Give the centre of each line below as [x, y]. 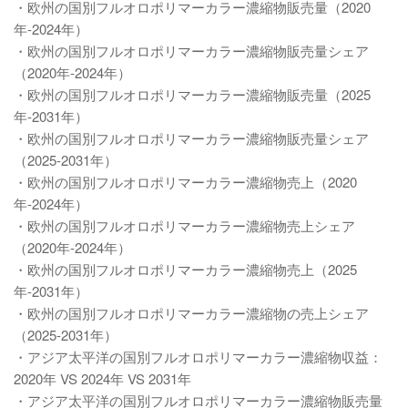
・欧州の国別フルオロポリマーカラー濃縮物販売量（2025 [192, 94]
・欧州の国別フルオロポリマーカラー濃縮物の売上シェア [191, 313]
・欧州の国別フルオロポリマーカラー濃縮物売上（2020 [185, 182]
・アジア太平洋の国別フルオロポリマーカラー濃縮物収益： [198, 357]
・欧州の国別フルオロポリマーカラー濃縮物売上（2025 [185, 269]
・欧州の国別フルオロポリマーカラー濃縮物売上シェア [184, 225]
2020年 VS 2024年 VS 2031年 [102, 378]
